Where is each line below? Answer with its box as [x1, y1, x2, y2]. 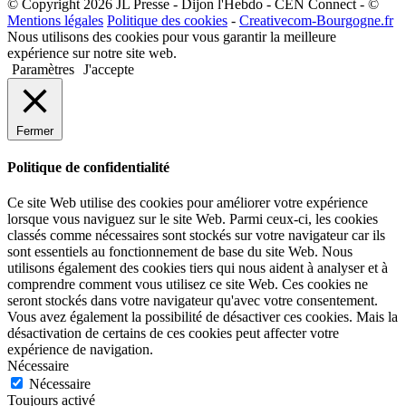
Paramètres [12, 61, 74, 77]
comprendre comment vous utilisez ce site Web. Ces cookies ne [7, 276, 368, 293]
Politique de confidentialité [7, 159, 169, 176]
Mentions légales [7, 12, 103, 28]
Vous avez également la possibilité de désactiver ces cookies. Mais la [7, 309, 398, 325]
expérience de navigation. [7, 342, 153, 358]
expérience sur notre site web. [7, 44, 177, 61]
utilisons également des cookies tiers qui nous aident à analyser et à [7, 260, 388, 276]
